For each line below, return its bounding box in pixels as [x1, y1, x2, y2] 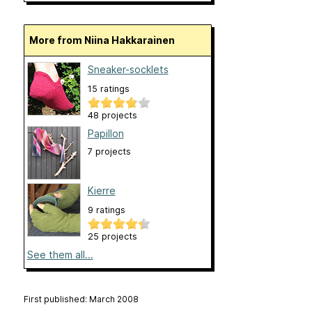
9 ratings [87, 205, 125, 216]
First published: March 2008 [23, 294, 139, 305]
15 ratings [87, 84, 130, 95]
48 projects [87, 110, 137, 121]
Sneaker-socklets [87, 63, 169, 76]
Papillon [87, 127, 124, 140]
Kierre [87, 185, 116, 197]
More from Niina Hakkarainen [38, 34, 175, 47]
